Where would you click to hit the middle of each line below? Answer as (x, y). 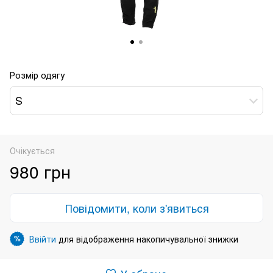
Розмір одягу (37, 74)
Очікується (32, 150)
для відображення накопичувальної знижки (147, 239)
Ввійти (43, 239)
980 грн (40, 171)
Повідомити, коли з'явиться (136, 207)
